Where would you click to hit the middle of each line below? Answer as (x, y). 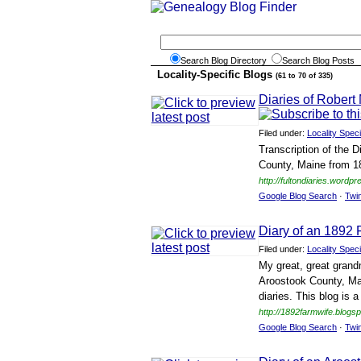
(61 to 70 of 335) (304, 76)
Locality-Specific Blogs (216, 75)
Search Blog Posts (318, 60)
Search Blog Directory (226, 60)
